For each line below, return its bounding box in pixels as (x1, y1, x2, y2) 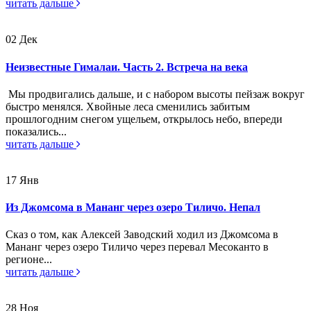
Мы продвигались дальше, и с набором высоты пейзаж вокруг (6, 87, 305, 100)
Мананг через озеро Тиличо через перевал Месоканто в (6, 241, 269, 253)
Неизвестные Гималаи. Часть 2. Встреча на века (6, 60, 248, 73)
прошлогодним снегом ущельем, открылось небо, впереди (6, 112, 283, 125)
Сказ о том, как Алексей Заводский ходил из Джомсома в (6, 228, 278, 241)
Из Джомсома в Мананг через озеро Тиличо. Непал (6, 201, 260, 214)
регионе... (6, 253, 52, 266)
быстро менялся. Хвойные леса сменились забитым (6, 100, 250, 112)
